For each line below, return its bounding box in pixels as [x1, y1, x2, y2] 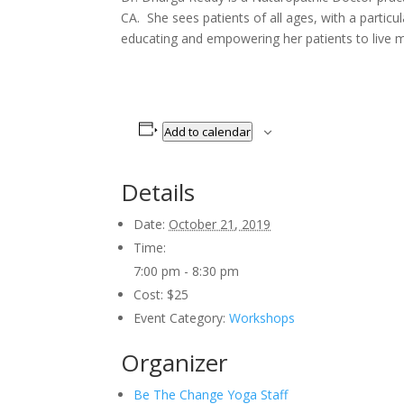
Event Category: [133, 309, 226, 326]
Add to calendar [164, 124, 252, 140]
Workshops [229, 309, 296, 326]
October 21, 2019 [169, 216, 271, 233]
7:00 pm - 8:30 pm [133, 262, 240, 280]
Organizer [121, 346, 228, 379]
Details [121, 176, 196, 208]
